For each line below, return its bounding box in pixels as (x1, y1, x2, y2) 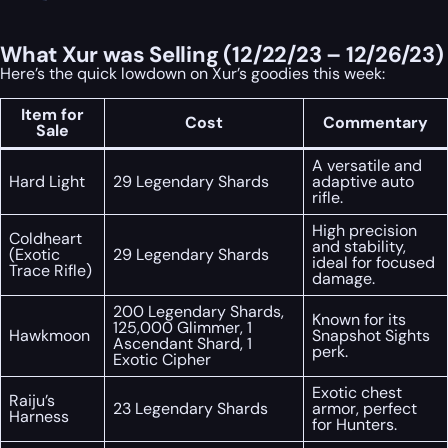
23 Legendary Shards (113, 397, 268, 419)
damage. (312, 267, 375, 289)
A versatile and (312, 154, 422, 176)
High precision (312, 219, 417, 241)
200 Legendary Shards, (113, 300, 284, 322)
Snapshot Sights (312, 324, 430, 346)
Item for (21, 103, 84, 125)
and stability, (312, 235, 406, 257)
